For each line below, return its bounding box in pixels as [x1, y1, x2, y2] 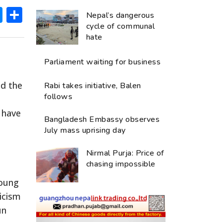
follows [44, 91, 73, 102]
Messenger [2, 3, 86, 25]
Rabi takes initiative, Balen [44, 80, 141, 91]
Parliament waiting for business [44, 56, 161, 67]
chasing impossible [86, 158, 156, 169]
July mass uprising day [44, 124, 126, 136]
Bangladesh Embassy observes [44, 113, 160, 125]
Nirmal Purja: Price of [86, 147, 165, 159]
